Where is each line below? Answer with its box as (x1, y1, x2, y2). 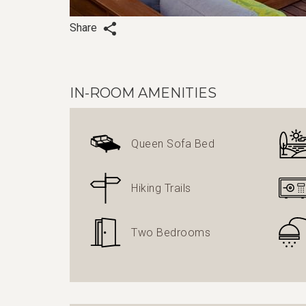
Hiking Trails (131, 181, 191, 195)
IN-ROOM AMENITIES (70, 85, 217, 102)
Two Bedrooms (131, 225, 210, 239)
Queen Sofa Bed (131, 137, 214, 150)
